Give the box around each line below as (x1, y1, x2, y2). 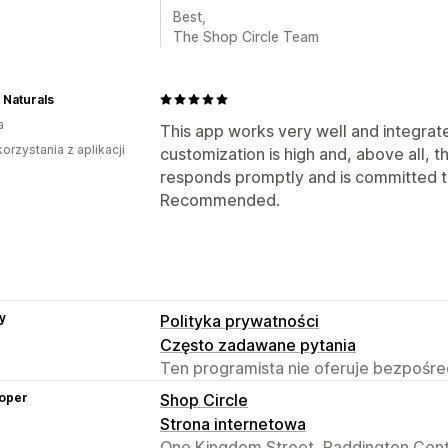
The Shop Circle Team (173, 27, 319, 45)
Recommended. (160, 189, 280, 210)
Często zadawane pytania (160, 334, 356, 355)
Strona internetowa (160, 413, 306, 434)
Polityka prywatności (160, 310, 319, 331)
